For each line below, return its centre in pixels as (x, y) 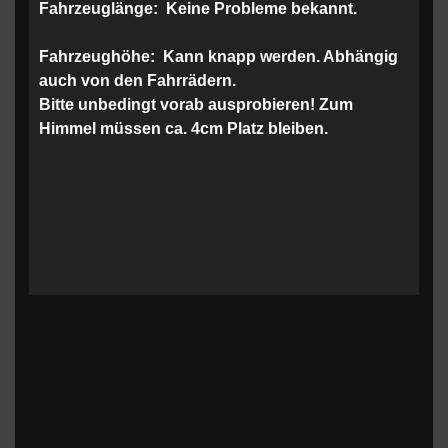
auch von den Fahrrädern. (137, 80)
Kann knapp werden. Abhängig (278, 56)
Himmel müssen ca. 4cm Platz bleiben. (183, 128)
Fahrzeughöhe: (99, 56)
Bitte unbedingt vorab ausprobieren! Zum (196, 104)
